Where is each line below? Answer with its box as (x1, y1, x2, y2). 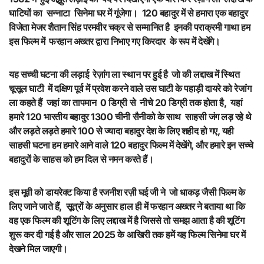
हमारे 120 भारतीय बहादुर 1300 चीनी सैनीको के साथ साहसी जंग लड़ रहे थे (9, 111, 254, 123)
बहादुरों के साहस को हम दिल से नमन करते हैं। (9, 153, 154, 166)
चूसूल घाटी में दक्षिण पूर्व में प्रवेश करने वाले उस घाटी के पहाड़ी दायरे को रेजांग (9, 82, 252, 95)
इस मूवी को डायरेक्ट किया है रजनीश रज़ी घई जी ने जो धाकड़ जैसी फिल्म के (9, 186, 245, 199)
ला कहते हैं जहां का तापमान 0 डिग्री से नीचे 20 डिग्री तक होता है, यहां (9, 97, 243, 109)
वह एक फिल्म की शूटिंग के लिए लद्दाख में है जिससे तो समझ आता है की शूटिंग (9, 214, 245, 227)
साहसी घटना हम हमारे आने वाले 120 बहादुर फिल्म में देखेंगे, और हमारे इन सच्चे (9, 139, 253, 151)
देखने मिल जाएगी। (9, 243, 68, 255)
